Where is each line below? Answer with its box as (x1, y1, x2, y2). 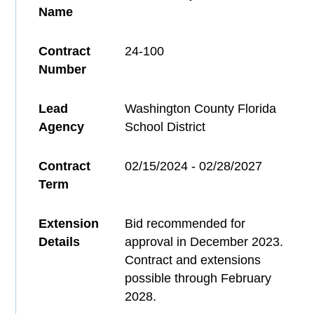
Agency (39, 120, 85, 135)
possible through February (125, 271, 272, 286)
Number (39, 62, 87, 77)
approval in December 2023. (125, 235, 284, 250)
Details (39, 235, 81, 250)
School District (125, 120, 206, 135)
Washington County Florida (125, 102, 277, 116)
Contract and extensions (125, 253, 261, 268)
